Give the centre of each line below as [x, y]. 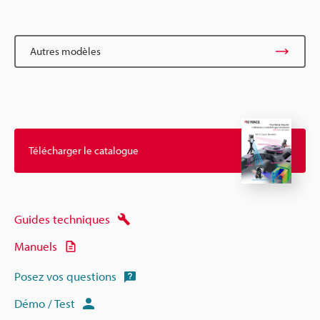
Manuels [36, 246]
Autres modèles [65, 51]
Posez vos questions [65, 276]
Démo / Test [45, 304]
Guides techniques [62, 219]
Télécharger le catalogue [84, 151]
